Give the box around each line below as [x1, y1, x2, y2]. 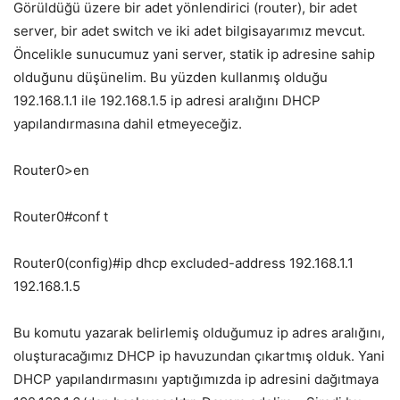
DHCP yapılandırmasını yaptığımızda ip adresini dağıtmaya [13, 371, 379, 388]
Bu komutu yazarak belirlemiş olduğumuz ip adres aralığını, [13, 324, 385, 342]
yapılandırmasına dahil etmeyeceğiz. [13, 115, 242, 133]
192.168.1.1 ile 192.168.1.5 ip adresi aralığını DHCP [13, 92, 321, 110]
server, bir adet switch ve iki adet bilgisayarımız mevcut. [13, 22, 365, 40]
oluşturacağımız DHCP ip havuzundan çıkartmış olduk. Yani [13, 347, 385, 365]
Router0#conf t [13, 208, 108, 226]
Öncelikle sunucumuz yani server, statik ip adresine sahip [13, 46, 375, 63]
